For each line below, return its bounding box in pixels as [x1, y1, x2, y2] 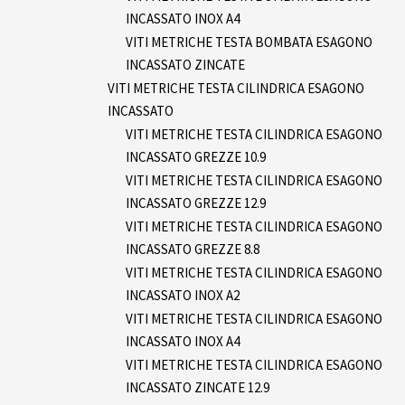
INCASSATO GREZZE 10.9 [126, 147, 266, 165]
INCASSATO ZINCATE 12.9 [126, 378, 269, 396]
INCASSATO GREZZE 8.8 [126, 240, 259, 258]
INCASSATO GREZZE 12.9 [126, 193, 266, 212]
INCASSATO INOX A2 [126, 286, 240, 304]
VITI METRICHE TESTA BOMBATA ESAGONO [126, 33, 372, 51]
